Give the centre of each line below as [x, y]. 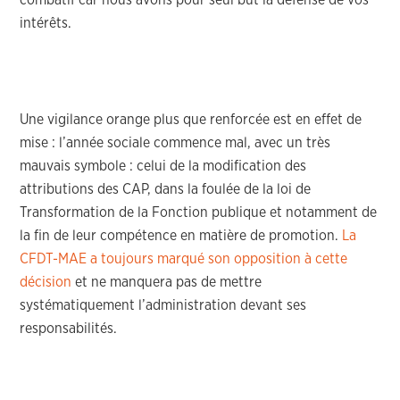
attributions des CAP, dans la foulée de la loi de [166, 189]
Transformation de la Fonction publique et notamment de [199, 212]
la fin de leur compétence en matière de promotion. [181, 236]
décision [46, 282]
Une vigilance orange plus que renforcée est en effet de [191, 120]
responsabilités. [69, 329]
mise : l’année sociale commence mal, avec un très [175, 143]
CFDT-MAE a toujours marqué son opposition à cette [184, 259]
